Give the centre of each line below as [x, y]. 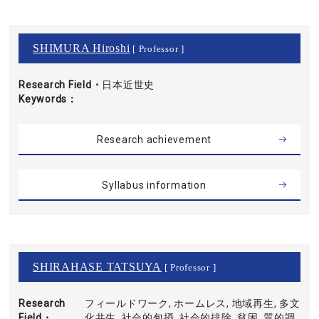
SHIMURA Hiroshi [82, 48]
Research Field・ [61, 85]
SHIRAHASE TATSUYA [97, 267]
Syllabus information [154, 185]
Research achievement [154, 140]
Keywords [43, 99]
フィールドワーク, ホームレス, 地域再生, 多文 [192, 303]
